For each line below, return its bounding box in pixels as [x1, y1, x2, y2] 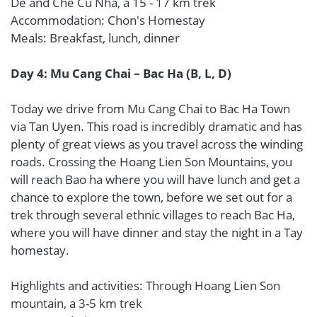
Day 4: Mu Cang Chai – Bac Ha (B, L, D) [11, 65, 231, 81]
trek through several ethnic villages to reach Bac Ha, [11, 207, 295, 223]
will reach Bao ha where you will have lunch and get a [11, 171, 300, 188]
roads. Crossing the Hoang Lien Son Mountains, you [11, 154, 292, 170]
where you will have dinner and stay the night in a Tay [11, 224, 303, 241]
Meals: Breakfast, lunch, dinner [11, 30, 180, 46]
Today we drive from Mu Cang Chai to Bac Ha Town [11, 100, 290, 117]
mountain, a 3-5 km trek [11, 295, 142, 311]
